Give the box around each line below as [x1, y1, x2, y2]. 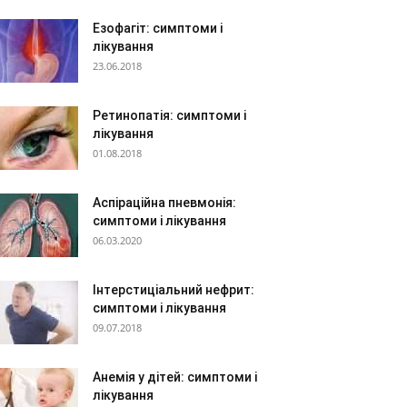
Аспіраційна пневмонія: [93, 195, 236, 210]
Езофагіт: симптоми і [93, 21, 223, 35]
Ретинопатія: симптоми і [93, 108, 246, 123]
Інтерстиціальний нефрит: [93, 283, 254, 297]
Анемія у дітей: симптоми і [93, 370, 257, 384]
